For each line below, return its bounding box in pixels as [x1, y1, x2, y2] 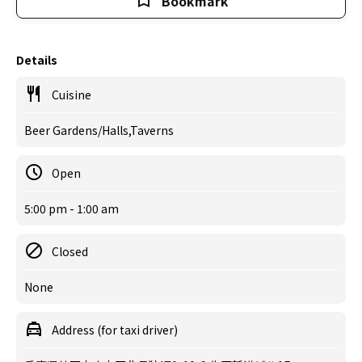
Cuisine [52, 86, 91, 103]
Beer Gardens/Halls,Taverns [24, 122, 174, 138]
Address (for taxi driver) [52, 322, 178, 338]
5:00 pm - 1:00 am [24, 200, 119, 217]
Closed [52, 243, 88, 259]
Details [16, 52, 57, 68]
